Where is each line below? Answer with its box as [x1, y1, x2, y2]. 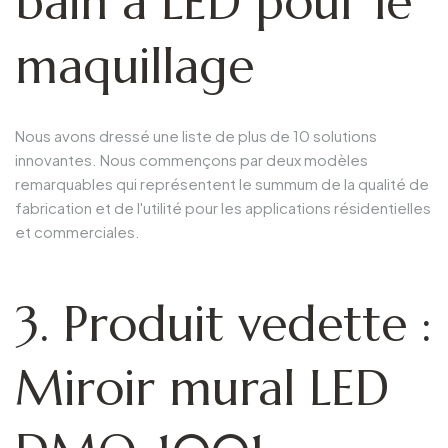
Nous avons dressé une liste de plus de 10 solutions [15, 125, 377, 145]
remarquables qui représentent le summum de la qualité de [15, 173, 429, 193]
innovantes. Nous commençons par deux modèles [15, 149, 368, 169]
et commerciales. [15, 221, 140, 241]
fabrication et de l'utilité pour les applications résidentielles [15, 197, 431, 217]
